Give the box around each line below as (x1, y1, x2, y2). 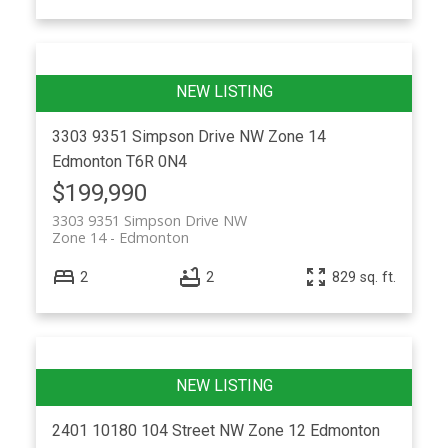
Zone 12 (247, 421, 306, 441)
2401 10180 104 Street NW (51, 421, 248, 441)
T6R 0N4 (125, 151, 187, 171)
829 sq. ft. (332, 268, 397, 286)
